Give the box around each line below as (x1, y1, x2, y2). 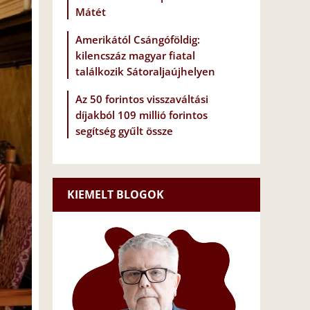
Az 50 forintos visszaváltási (75, 92, 208, 107)
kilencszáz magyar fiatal (75, 48, 195, 63)
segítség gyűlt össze (75, 124, 173, 138)
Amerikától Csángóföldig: (75, 33, 200, 47)
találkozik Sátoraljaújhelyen (75, 64, 215, 79)
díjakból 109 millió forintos (75, 108, 208, 122)
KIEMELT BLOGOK (67, 187, 164, 203)
